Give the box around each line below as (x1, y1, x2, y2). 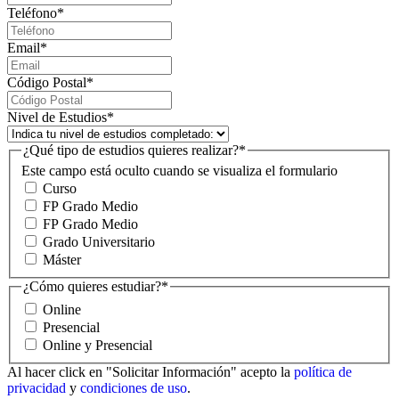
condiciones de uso (80, 379, 187, 395)
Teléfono (7, 4, 57, 20)
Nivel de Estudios (7, 109, 107, 125)
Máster (43, 252, 81, 268)
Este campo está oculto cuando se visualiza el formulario (21, 163, 338, 179)
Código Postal (7, 74, 86, 90)
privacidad (7, 379, 69, 395)
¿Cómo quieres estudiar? (23, 279, 161, 295)
